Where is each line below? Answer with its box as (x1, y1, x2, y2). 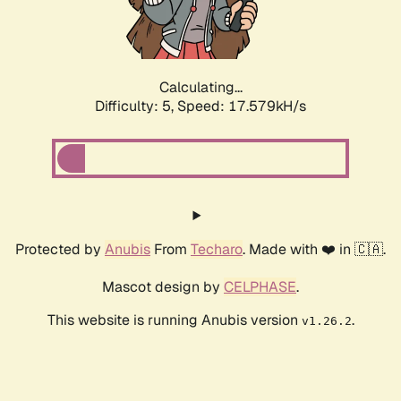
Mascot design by (102, 277, 224, 297)
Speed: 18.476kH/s (177, 97, 306, 116)
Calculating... (158, 78, 243, 98)
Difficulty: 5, (95, 97, 177, 116)
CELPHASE (224, 277, 296, 297)
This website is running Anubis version (47, 311, 302, 330)
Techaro (191, 240, 243, 260)
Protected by (15, 240, 105, 260)
